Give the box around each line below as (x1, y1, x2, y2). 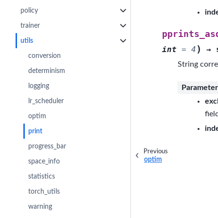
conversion (28, 52, 61, 59)
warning (28, 202, 53, 210)
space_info (28, 157, 60, 165)
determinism (28, 67, 66, 74)
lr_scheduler (28, 97, 64, 105)
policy (20, 6, 38, 14)
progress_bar (28, 142, 67, 150)
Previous (144, 148, 168, 154)
